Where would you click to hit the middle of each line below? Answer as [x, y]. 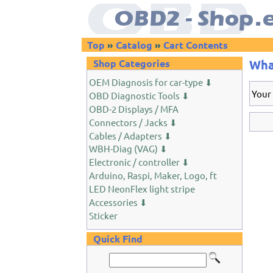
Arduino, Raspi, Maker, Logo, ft [153, 175]
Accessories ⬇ [119, 202]
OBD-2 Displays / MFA [134, 108]
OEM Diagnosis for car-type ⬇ [151, 82]
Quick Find [118, 239]
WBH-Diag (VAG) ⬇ [129, 149]
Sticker [104, 215]
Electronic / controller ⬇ [140, 162]
